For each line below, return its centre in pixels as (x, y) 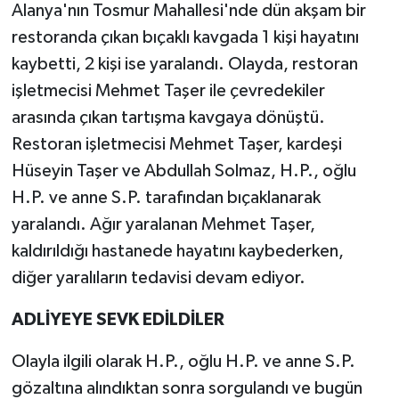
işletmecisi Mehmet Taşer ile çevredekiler (168, 91)
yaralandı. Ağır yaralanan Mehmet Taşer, (163, 225)
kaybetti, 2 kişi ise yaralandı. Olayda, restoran (184, 65)
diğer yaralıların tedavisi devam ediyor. (158, 278)
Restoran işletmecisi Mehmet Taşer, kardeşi (176, 145)
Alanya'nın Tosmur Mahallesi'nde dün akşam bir (188, 11)
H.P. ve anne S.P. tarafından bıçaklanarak (166, 198)
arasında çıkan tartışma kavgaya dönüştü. (168, 118)
